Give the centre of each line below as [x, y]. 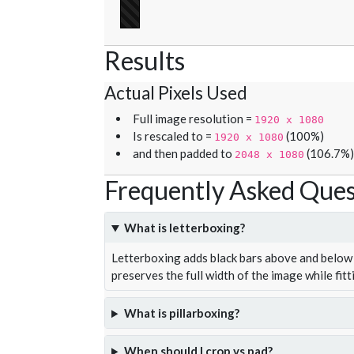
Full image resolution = [194, 119]
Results [145, 61]
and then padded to [184, 154]
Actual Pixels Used [176, 93]
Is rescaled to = [173, 136]
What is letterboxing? [184, 228]
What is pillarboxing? [181, 313]
